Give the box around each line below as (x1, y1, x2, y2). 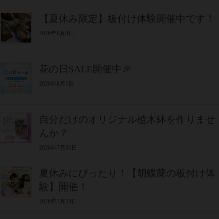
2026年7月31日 (39, 144, 77, 151)
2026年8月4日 (39, 30, 74, 37)
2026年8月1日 (39, 80, 74, 87)
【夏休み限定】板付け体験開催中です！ (39, 13, 215, 24)
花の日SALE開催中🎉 (39, 63, 131, 74)
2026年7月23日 (39, 198, 77, 205)
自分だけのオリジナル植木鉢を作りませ (39, 113, 215, 125)
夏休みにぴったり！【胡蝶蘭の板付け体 (39, 168, 215, 179)
